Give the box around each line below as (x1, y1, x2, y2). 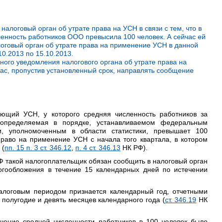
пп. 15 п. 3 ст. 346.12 (4, 144, 71, 152)
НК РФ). (120, 144, 148, 152)
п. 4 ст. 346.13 (75, 144, 120, 152)
